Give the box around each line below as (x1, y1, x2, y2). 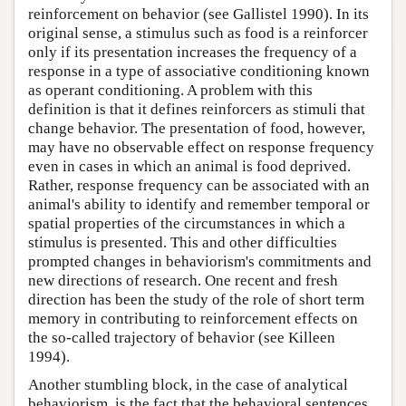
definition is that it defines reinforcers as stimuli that (28, 100, 365, 118)
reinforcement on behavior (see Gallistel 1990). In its (28, 5, 369, 23)
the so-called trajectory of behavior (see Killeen (28, 328, 335, 346)
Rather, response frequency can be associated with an (28, 176, 370, 194)
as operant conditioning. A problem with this (28, 81, 313, 99)
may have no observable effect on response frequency (28, 138, 374, 156)
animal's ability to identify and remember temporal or (28, 195, 370, 213)
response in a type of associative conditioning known (28, 62, 370, 80)
